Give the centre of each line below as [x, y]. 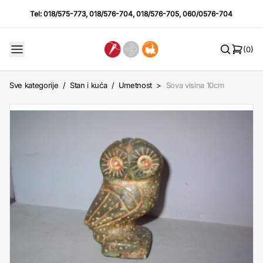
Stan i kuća [88, 85]
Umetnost [135, 85]
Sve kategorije [34, 85]
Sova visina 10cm [195, 85]
